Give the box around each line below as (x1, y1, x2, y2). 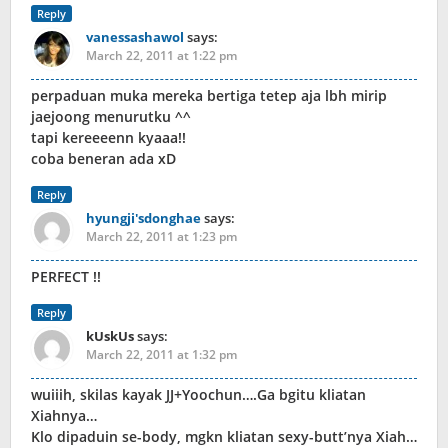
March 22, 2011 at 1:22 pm (86, 47, 237, 65)
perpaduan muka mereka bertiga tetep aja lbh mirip (31, 86, 387, 106)
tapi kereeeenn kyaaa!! (31, 128, 186, 148)
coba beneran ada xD (31, 149, 176, 169)
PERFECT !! (31, 267, 101, 287)
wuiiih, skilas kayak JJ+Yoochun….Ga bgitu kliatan (31, 385, 366, 405)
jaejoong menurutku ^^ (31, 107, 191, 127)
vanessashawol (86, 28, 184, 47)
